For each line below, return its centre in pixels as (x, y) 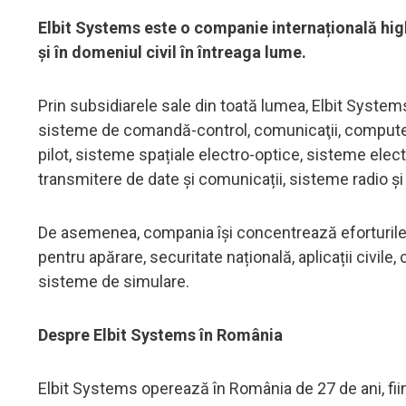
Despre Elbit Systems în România (160, 334)
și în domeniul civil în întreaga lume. (172, 52)
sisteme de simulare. (114, 281)
